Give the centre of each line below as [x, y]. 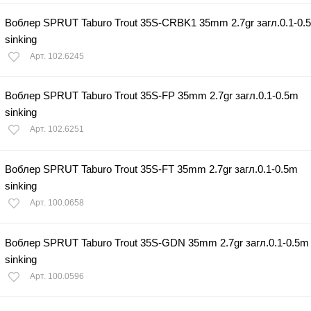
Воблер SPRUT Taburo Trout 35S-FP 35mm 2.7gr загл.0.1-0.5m [152, 96]
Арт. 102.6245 [57, 56]
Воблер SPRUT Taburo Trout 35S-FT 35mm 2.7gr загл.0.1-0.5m [151, 169]
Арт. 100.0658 [57, 203]
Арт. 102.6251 [57, 129]
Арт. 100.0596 [57, 276]
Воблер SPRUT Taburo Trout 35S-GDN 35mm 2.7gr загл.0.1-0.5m [157, 242]
